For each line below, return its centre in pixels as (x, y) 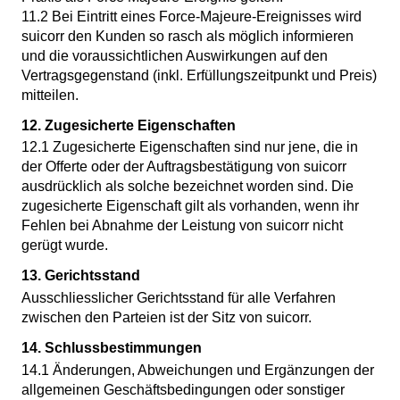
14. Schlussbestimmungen (112, 347)
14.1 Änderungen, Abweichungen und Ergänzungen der (198, 370)
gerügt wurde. (65, 246)
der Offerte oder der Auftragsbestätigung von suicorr (184, 167)
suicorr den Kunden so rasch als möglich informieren (187, 36)
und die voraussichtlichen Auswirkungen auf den (175, 55)
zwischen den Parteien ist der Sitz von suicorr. (167, 317)
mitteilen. (50, 95)
